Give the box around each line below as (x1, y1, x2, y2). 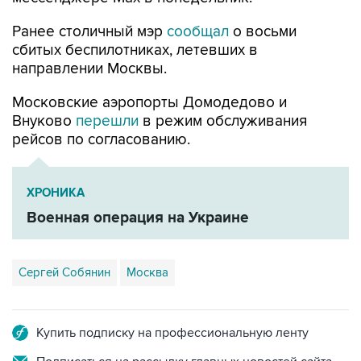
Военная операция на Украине (27, 208, 249, 227)
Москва (127, 264, 168, 280)
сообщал (167, 22, 233, 41)
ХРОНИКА (27, 185, 85, 201)
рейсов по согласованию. (12, 130, 190, 149)
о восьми (233, 22, 297, 41)
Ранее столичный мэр (12, 22, 167, 41)
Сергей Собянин (19, 264, 110, 280)
